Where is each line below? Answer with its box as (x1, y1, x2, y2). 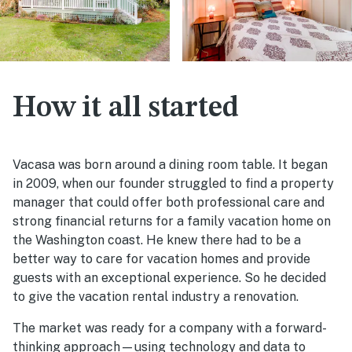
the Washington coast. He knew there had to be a (13, 233, 301, 248)
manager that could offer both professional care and (13, 195, 324, 211)
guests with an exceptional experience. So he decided (13, 270, 326, 286)
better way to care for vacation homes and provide (13, 251, 310, 267)
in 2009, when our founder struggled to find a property (13, 176, 334, 192)
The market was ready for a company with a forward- (13, 321, 327, 336)
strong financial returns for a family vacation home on (13, 214, 331, 229)
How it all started (13, 93, 239, 124)
